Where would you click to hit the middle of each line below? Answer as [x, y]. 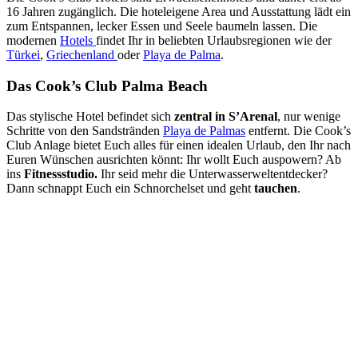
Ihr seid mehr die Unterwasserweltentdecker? [213, 174]
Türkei [23, 54]
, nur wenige [309, 117]
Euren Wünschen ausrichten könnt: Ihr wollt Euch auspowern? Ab [174, 160]
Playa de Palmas [204, 131]
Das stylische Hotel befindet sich [89, 117]
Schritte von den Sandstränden [85, 131]
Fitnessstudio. [61, 174]
